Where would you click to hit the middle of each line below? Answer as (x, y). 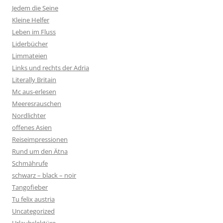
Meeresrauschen (37, 104)
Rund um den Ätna (40, 151)
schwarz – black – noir (44, 175)
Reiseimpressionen (40, 139)
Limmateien (30, 56)
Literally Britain (34, 80)
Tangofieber (30, 187)
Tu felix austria (33, 199)
